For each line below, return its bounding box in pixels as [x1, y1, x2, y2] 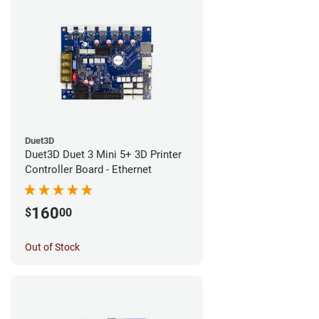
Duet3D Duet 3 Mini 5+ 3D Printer [25, 148, 182, 162]
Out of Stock [25, 241, 80, 253]
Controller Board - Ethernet [25, 163, 152, 177]
